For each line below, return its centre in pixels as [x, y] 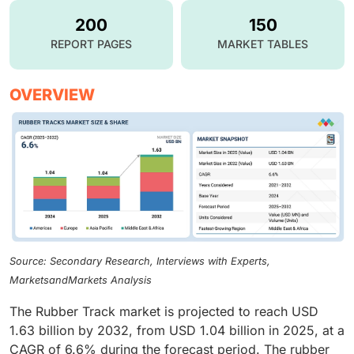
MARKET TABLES [263, 43]
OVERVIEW [52, 94]
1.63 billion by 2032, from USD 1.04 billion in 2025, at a [177, 331]
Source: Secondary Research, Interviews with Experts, [140, 262]
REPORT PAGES [91, 43]
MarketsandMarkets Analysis [81, 281]
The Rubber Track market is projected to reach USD [164, 312]
